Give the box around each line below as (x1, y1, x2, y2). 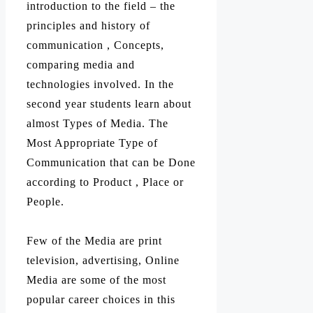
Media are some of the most (27, 274, 166, 286)
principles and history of (27, 19, 150, 31)
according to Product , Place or (27, 175, 184, 188)
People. (27, 195, 64, 208)
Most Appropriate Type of (27, 136, 158, 149)
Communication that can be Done (27, 156, 196, 168)
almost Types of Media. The (27, 117, 168, 129)
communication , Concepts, (27, 38, 164, 51)
